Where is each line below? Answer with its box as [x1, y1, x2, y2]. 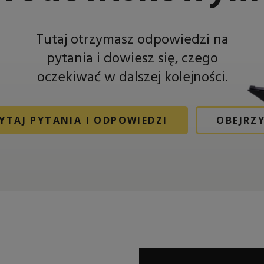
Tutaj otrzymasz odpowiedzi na [35, 29, 229, 51]
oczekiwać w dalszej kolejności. [37, 67, 227, 89]
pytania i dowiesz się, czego [46, 48, 218, 70]
